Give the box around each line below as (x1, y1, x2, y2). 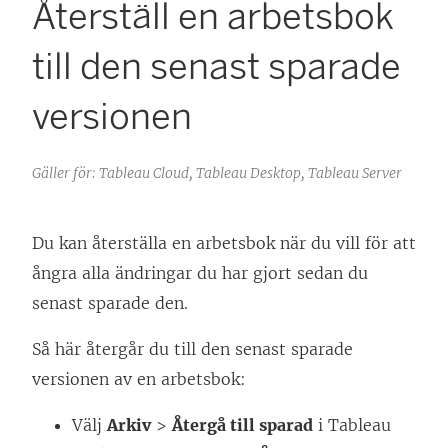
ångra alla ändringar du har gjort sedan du (32, 263, 368, 284)
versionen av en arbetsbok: (32, 369, 246, 390)
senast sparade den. (32, 293, 188, 314)
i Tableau (313, 415, 391, 436)
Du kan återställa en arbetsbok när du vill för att (32, 233, 416, 254)
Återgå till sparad (172, 415, 313, 436)
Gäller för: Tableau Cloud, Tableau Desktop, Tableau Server (32, 164, 402, 183)
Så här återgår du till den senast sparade (32, 339, 353, 360)
